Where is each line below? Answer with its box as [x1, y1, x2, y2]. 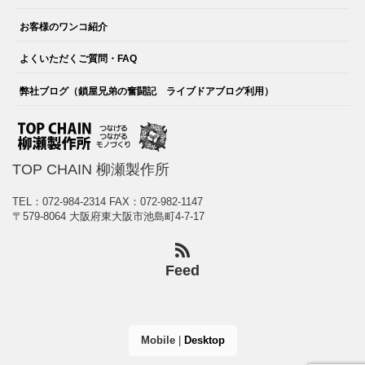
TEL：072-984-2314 [12, 196, 109, 209]
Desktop [183, 334, 225, 347]
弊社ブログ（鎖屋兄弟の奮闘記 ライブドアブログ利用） [20, 85, 275, 96]
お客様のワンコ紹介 [20, 20, 108, 32]
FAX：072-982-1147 [109, 196, 203, 209]
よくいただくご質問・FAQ [20, 53, 138, 64]
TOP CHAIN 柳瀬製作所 [12, 161, 169, 178]
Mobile [140, 334, 175, 347]
